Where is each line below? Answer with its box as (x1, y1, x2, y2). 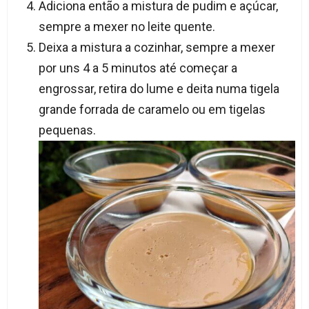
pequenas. (38, 122, 96, 137)
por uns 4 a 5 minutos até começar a (38, 60, 237, 75)
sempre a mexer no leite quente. (38, 19, 215, 34)
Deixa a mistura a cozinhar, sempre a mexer (38, 39, 275, 54)
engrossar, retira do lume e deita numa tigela (38, 81, 279, 96)
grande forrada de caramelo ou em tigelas (38, 101, 266, 117)
